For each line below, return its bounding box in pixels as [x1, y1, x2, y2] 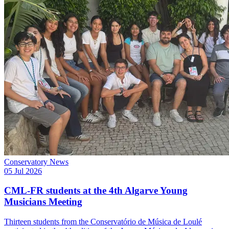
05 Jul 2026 [4, 166, 42, 175]
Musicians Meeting [4, 196, 82, 208]
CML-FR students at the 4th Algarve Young [4, 185, 188, 196]
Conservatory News [4, 157, 68, 166]
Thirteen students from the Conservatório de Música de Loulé [4, 217, 202, 226]
